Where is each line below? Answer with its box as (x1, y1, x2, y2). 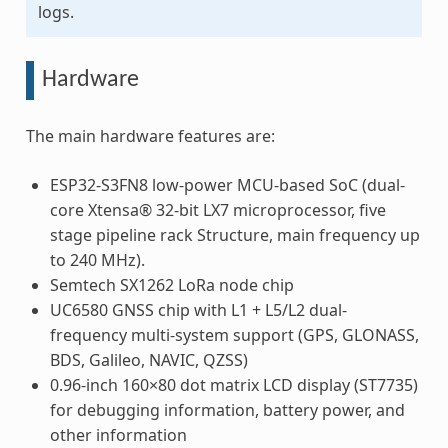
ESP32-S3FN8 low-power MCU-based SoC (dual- (49, 173, 405, 196)
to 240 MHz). (49, 248, 145, 271)
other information (49, 423, 187, 446)
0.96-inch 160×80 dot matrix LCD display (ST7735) (49, 373, 418, 396)
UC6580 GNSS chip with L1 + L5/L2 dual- (49, 298, 347, 321)
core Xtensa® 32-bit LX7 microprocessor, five (49, 198, 386, 221)
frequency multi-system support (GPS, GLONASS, (49, 323, 419, 346)
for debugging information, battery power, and (49, 398, 405, 421)
